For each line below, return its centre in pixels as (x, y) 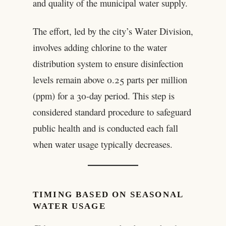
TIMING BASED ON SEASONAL (108, 194)
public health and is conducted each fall (105, 128)
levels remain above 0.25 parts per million (110, 80)
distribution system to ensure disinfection (108, 64)
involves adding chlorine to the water (100, 47)
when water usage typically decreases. (102, 144)
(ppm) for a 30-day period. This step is (103, 96)
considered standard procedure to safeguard (112, 112)
